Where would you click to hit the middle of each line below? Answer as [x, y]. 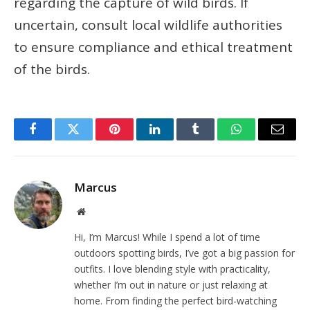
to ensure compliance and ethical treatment [153, 47]
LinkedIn [177, 139]
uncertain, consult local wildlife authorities [148, 25]
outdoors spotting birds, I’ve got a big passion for [184, 253]
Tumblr [213, 139]
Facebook [56, 139]
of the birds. [52, 70]
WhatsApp [262, 139]
